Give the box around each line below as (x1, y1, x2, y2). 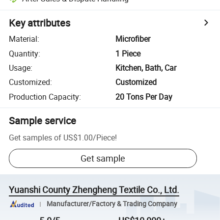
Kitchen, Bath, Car (115, 62, 177, 73)
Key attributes (9, 16, 71, 30)
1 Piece (115, 48, 141, 59)
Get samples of (9, 132, 62, 143)
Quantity (9, 48, 39, 59)
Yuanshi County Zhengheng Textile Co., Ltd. (9, 184, 180, 196)
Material (9, 33, 38, 45)
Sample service (9, 113, 77, 127)
